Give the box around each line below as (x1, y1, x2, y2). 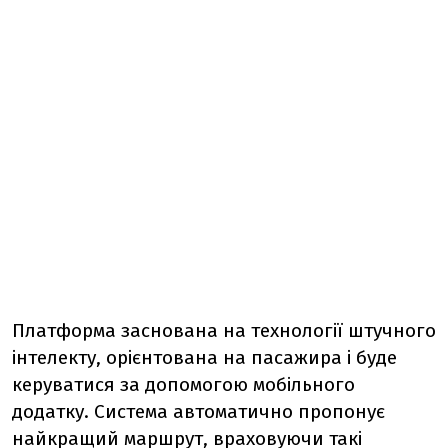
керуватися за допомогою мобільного (12, 372, 355, 396)
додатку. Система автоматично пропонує (12, 399, 385, 423)
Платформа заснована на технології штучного (12, 318, 436, 342)
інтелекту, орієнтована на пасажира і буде (12, 345, 397, 369)
